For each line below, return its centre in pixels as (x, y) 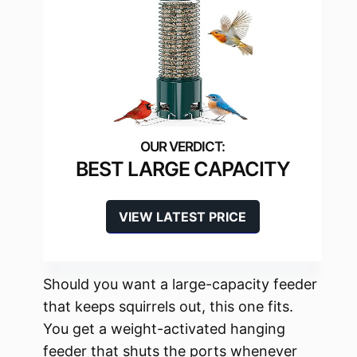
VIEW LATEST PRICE (182, 216)
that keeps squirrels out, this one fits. (168, 306)
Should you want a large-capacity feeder (180, 284)
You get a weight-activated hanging (164, 328)
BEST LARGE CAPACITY (182, 169)
